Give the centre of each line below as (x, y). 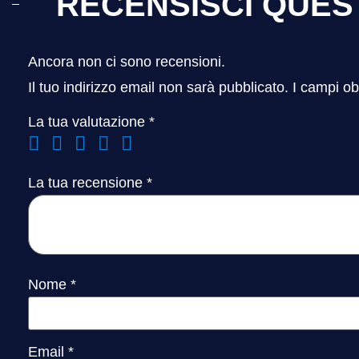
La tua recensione (87, 183)
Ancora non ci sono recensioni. (127, 61)
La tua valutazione (89, 122)
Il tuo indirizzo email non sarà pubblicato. (158, 87)
